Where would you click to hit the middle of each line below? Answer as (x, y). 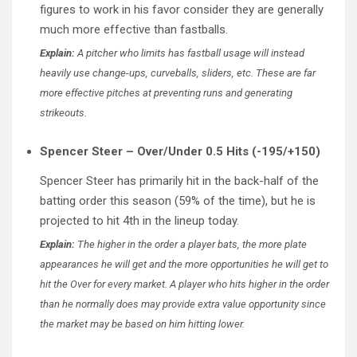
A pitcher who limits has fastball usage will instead (190, 53)
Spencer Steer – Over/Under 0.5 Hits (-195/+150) (180, 151)
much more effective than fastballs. (134, 29)
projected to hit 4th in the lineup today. (139, 220)
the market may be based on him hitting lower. (142, 324)
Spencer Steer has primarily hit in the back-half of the (179, 180)
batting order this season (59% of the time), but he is (178, 200)
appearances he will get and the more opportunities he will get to (184, 264)
